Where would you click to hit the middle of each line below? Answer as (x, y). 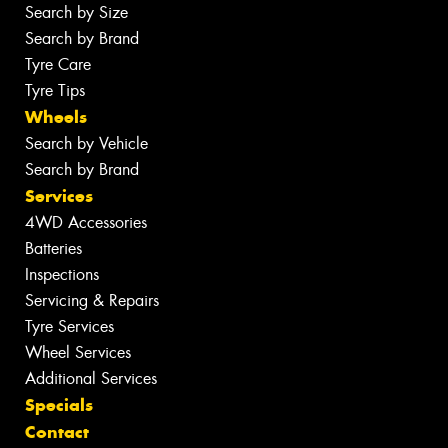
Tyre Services (69, 326)
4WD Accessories (86, 222)
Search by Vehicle (86, 143)
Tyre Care (58, 64)
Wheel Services (78, 352)
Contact (57, 431)
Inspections (62, 274)
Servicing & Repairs (92, 300)
